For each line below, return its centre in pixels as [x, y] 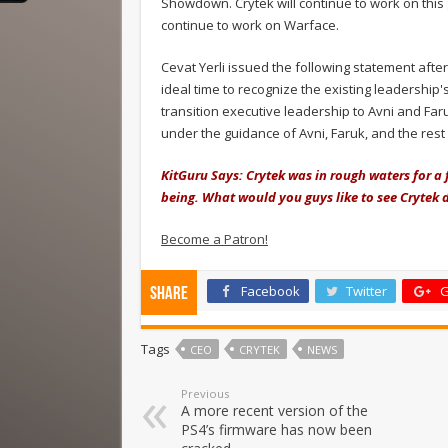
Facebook [270, 290]
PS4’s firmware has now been [276, 429]
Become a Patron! [214, 238]
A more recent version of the [274, 410]
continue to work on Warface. [250, 24]
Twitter [366, 290]
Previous [205, 393]
